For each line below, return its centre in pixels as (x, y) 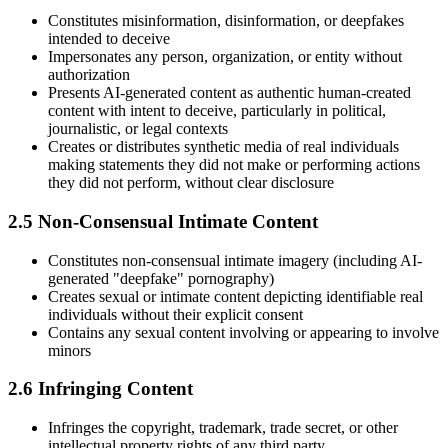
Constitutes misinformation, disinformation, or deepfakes (226, 21)
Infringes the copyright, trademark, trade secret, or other (223, 428)
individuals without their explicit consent (175, 314)
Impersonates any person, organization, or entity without (225, 57)
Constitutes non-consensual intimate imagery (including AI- (235, 260)
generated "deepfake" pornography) (161, 278)
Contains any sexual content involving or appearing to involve (243, 332)
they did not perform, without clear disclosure (191, 183)
